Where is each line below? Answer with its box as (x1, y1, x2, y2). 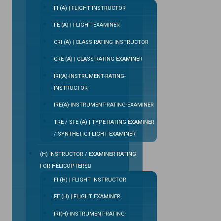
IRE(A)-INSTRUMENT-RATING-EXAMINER (53, 102, 154, 109)
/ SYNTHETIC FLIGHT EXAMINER (53, 130, 136, 137)
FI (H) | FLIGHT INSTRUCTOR (53, 176, 126, 183)
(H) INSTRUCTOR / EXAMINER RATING (39, 150, 136, 157)
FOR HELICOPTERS (39, 162, 88, 169)
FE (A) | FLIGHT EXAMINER (53, 22, 120, 29)
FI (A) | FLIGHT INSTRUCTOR (53, 4, 126, 11)
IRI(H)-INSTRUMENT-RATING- (53, 210, 126, 217)
